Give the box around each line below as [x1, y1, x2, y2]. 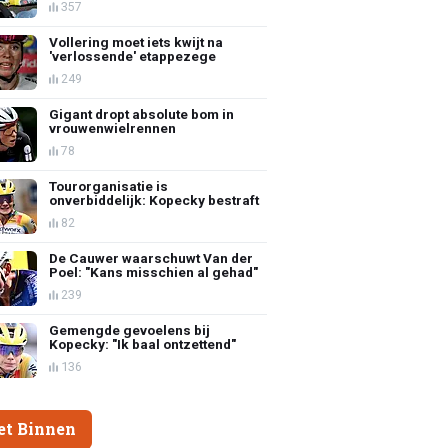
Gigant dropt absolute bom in [49, 105, 235, 122]
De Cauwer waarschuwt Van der [49, 249, 254, 266]
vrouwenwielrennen [49, 119, 177, 136]
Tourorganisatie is [49, 177, 169, 194]
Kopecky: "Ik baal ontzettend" [49, 335, 237, 352]
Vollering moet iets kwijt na [49, 33, 224, 50]
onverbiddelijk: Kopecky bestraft [49, 191, 260, 208]
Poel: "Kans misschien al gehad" [49, 263, 259, 280]
